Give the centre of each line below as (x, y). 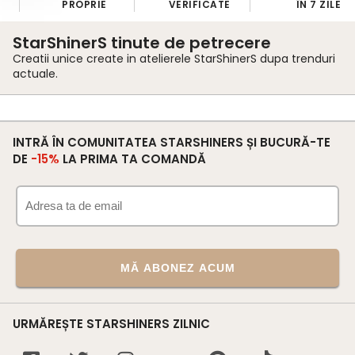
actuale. (35, 73)
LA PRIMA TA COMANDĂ (133, 158)
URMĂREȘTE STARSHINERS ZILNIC (111, 323)
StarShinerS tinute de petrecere (142, 42)
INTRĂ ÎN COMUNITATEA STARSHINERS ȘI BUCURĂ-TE (172, 142)
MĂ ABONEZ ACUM (177, 267)
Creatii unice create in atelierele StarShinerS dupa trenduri (174, 58)
